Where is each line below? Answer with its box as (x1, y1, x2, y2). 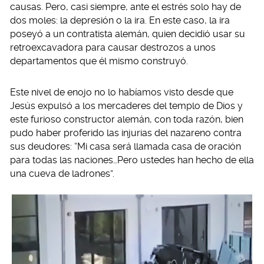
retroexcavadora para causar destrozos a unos (10, 42, 216, 53)
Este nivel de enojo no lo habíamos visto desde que (10, 87, 233, 98)
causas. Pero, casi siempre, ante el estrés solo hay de (10, 1, 241, 12)
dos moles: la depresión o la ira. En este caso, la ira (10, 15, 230, 26)
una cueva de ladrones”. (10, 168, 114, 179)
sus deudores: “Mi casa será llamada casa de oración (10, 141, 241, 152)
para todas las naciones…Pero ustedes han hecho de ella (10, 154, 254, 166)
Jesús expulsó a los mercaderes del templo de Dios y (10, 100, 243, 111)
